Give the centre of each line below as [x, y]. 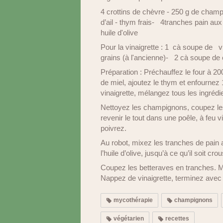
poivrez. [113, 128]
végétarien [128, 219]
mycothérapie [132, 200]
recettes [176, 219]
